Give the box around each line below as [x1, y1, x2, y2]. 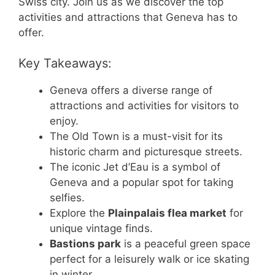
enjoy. [50, 115, 79, 128]
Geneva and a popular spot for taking [50, 176, 233, 189]
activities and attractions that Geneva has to [18, 10, 238, 23]
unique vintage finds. [50, 222, 153, 235]
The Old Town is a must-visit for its [50, 130, 223, 143]
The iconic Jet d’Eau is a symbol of [50, 161, 220, 174]
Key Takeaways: [18, 56, 112, 71]
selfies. [50, 192, 85, 204]
